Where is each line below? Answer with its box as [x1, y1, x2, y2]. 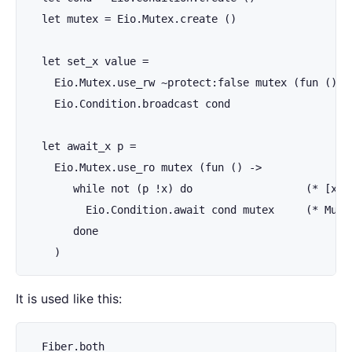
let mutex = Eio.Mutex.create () [29, 13, 236, 25]
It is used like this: [16, 291, 122, 306]
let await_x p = [29, 140, 136, 152]
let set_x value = [29, 55, 148, 68]
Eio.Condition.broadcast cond [29, 97, 230, 110]
